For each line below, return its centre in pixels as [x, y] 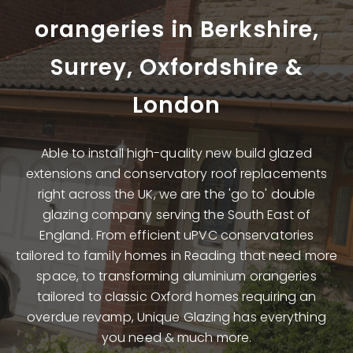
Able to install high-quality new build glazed [176, 153]
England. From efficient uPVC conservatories [176, 235]
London [176, 105]
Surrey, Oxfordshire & [176, 67]
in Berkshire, [242, 30]
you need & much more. [176, 338]
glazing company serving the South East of [176, 215]
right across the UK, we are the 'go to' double [176, 194]
